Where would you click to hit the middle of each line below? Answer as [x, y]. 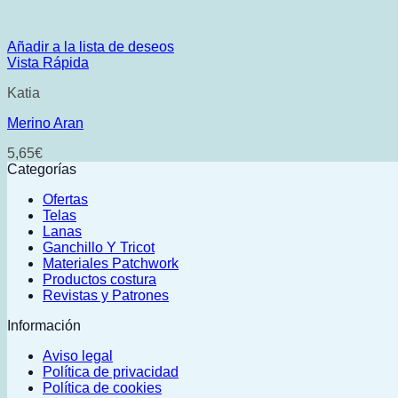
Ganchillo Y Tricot [99, 247]
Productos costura [99, 279]
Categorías [42, 169]
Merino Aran [45, 123]
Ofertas [65, 199]
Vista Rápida [48, 62]
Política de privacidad [111, 371]
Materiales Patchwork [111, 263]
